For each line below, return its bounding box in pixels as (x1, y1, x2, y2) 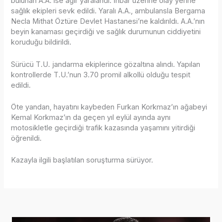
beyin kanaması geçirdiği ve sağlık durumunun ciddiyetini (11, 27, 201, 37)
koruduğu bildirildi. (11, 38, 72, 47)
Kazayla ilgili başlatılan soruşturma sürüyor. (11, 156, 154, 165)
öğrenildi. (11, 134, 42, 143)
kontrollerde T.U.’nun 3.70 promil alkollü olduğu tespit (11, 70, 191, 79)
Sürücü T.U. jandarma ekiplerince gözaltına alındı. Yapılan (11, 59, 201, 69)
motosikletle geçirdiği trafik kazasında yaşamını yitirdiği (11, 123, 196, 133)
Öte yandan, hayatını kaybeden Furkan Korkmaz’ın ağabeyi (11, 103, 208, 112)
